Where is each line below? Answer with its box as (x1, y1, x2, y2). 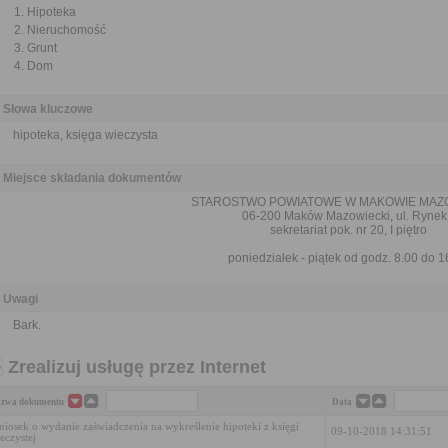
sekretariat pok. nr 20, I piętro (269, 223, 427, 237)
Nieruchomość (27, 23, 106, 37)
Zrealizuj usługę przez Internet (8, 357, 266, 377)
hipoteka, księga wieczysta (13, 128, 158, 142)
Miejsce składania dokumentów (3, 171, 181, 185)
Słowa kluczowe (3, 102, 93, 116)
